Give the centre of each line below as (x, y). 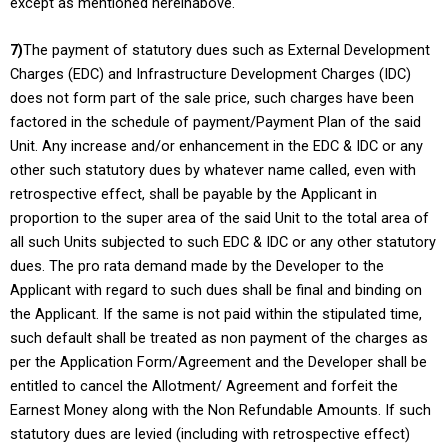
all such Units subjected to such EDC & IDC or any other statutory (223, 241)
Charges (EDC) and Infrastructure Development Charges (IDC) (210, 73)
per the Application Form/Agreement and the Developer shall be (218, 361)
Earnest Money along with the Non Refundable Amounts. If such (220, 409)
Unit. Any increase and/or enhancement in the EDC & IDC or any (216, 145)
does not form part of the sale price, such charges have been (212, 97)
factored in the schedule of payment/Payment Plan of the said (215, 121)
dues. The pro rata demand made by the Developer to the (197, 265)
